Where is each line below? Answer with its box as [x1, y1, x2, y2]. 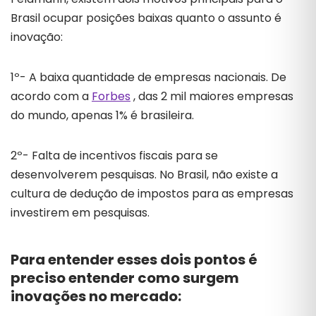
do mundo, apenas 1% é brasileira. [11, 107, 194, 123]
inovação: [11, 29, 63, 45]
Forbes [92, 88, 130, 104]
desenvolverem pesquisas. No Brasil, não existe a [11, 166, 278, 183]
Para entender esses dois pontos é [11, 250, 257, 269]
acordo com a [11, 88, 92, 104]
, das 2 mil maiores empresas [130, 88, 293, 104]
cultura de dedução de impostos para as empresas [11, 186, 293, 202]
